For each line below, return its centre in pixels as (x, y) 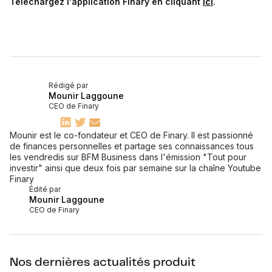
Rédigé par (68, 85)
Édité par (45, 189)
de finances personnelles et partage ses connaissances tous (132, 146)
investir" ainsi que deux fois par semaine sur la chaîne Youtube (135, 168)
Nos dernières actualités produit (103, 263)
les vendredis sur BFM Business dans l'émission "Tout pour (128, 157)
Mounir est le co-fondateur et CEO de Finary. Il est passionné (131, 135)
